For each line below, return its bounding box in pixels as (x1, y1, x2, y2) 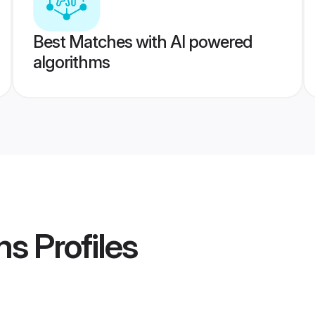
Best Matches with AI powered (32, 32, 252, 52)
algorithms (32, 52, 110, 72)
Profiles (27, 225, 137, 267)
